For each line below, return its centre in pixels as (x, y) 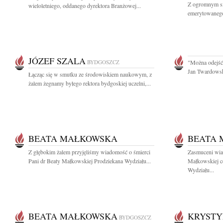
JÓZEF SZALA (57, 61)
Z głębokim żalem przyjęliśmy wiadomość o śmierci (89, 152)
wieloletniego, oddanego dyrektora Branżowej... (85, 5)
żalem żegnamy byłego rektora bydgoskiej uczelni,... (90, 83)
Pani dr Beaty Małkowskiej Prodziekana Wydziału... (90, 161)
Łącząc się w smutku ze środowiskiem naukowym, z (90, 74)
